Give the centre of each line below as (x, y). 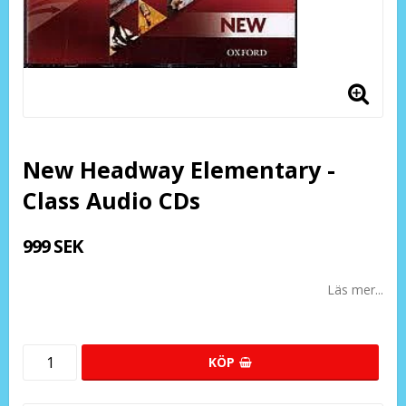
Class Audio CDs (111, 200)
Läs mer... (355, 290)
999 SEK (53, 246)
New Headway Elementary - (179, 169)
